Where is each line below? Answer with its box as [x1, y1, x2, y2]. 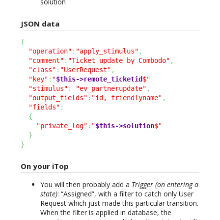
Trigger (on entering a [132, 180, 198, 190]
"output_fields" [28, 93, 87, 102]
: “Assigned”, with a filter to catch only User [57, 189, 193, 199]
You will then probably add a [40, 180, 132, 190]
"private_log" [36, 121, 87, 130]
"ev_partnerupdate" [76, 84, 146, 92]
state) [40, 189, 57, 199]
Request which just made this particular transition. [40, 198, 198, 208]
